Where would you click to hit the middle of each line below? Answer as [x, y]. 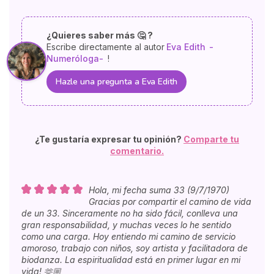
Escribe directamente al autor [105, 46]
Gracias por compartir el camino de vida [170, 201]
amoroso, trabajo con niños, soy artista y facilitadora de [135, 248]
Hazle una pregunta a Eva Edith [116, 81]
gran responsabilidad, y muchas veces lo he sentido [126, 224]
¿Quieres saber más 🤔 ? [99, 35]
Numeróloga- [75, 58]
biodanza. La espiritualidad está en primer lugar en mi [131, 259]
